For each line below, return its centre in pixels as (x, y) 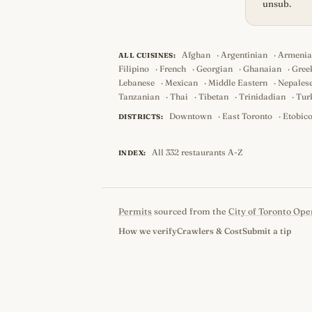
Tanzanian (139, 96)
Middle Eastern (238, 83)
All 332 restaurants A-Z (198, 152)
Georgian (214, 69)
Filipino (134, 69)
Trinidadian (262, 96)
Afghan (196, 55)
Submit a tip (267, 231)
